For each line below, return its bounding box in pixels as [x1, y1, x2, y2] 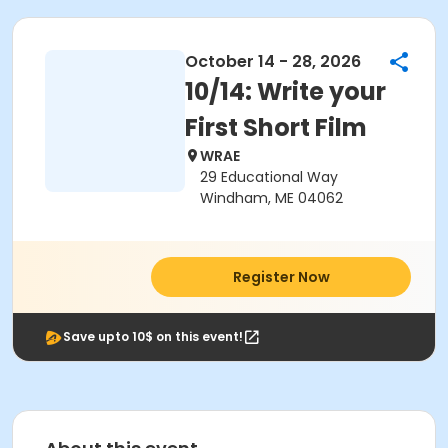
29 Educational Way [200, 167, 338, 187]
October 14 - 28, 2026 [185, 50, 361, 73]
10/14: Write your [185, 75, 386, 108]
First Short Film [185, 111, 367, 144]
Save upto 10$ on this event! [63, 328, 243, 345]
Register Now [232, 267, 330, 287]
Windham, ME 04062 [200, 188, 343, 208]
